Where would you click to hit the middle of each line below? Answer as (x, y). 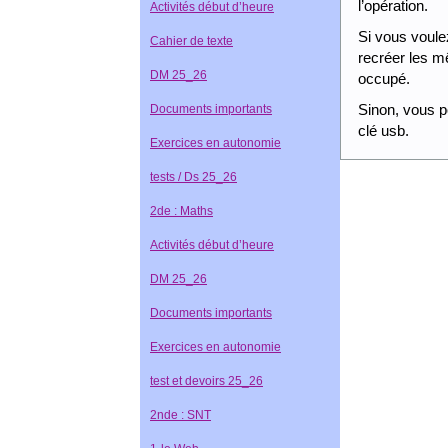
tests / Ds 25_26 (193, 177)
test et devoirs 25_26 (206, 381)
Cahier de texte (191, 41)
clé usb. (384, 131)
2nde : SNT (180, 415)
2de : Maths (181, 211)
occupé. (384, 79)
